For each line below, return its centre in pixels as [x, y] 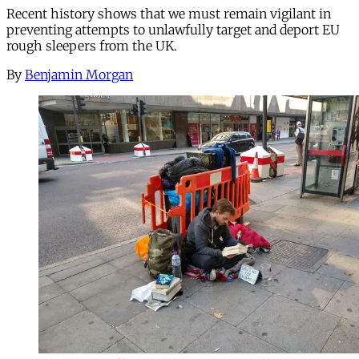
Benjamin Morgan [79, 74]
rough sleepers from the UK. [92, 45]
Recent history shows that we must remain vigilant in [169, 13]
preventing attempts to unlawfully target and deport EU [173, 29]
